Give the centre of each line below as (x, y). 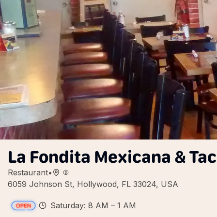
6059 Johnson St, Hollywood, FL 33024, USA (93, 184)
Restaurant (28, 172)
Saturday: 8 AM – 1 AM (93, 205)
